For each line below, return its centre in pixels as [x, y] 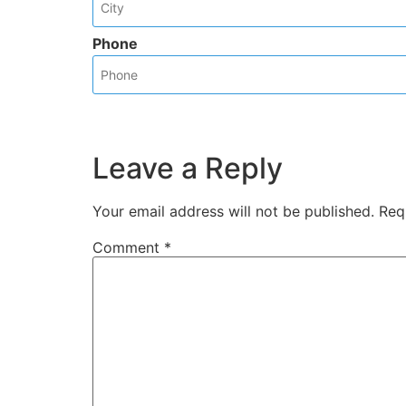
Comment [128, 248]
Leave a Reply [188, 168]
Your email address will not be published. [233, 211]
